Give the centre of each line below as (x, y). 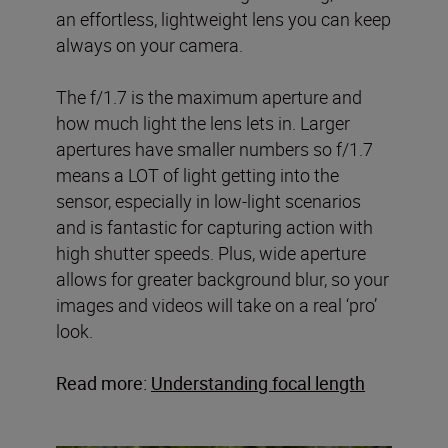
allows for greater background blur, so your (222, 279)
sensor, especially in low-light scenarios (208, 201)
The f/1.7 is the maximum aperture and (209, 97)
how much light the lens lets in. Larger (203, 123)
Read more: (103, 383)
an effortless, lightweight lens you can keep (223, 19)
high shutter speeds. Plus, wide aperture (211, 253)
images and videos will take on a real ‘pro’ (216, 305)
